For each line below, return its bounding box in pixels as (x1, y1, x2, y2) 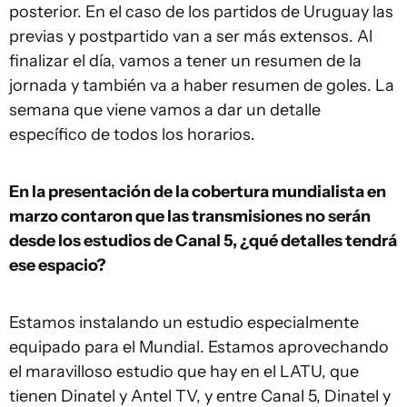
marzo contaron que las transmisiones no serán (9, 206, 371, 227)
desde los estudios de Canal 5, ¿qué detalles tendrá (9, 231, 397, 252)
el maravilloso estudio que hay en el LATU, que (9, 362, 359, 382)
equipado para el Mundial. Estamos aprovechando (9, 337, 389, 358)
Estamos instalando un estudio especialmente (9, 313, 359, 333)
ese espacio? (9, 255, 106, 276)
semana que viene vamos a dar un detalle (9, 100, 321, 121)
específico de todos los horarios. (9, 124, 255, 145)
